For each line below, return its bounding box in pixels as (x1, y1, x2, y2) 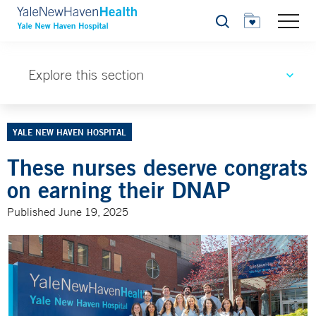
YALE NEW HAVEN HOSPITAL (13, 126, 126, 138)
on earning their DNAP (7, 176, 231, 203)
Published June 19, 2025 (7, 205, 128, 219)
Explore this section (28, 66, 144, 83)
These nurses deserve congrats (7, 153, 308, 181)
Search (214, 19, 246, 31)
